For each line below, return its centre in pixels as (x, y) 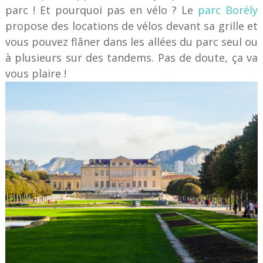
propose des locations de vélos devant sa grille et (131, 26)
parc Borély (228, 10)
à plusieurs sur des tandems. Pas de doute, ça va (131, 58)
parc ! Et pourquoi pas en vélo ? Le (102, 10)
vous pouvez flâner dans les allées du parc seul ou (131, 42)
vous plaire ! (36, 74)
